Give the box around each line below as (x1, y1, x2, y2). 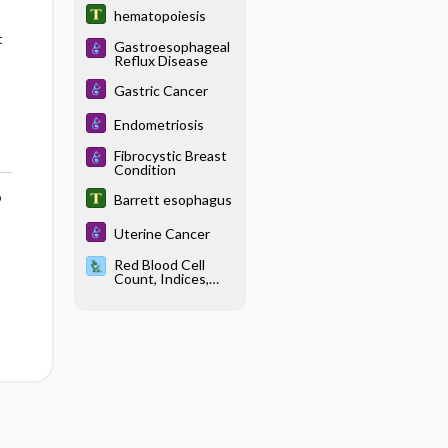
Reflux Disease (114, 51, 208, 69)
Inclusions (114, 297, 178, 315)
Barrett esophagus (114, 191, 232, 208)
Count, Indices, (114, 269, 209, 287)
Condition (114, 160, 176, 178)
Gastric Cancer (114, 82, 208, 99)
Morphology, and (114, 283, 217, 301)
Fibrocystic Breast (114, 146, 227, 164)
